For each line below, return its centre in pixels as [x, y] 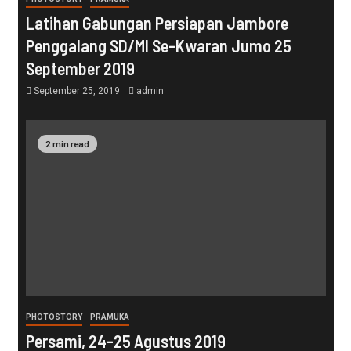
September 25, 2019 [76, 91]
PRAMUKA [109, 317]
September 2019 [80, 69]
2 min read [67, 144]
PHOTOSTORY [54, 317]
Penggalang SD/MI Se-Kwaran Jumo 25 [158, 46]
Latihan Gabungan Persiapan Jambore [157, 23]
